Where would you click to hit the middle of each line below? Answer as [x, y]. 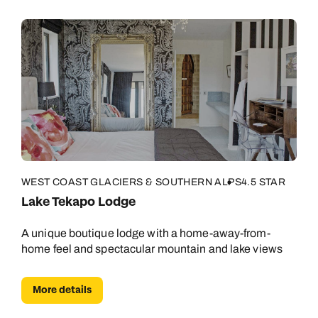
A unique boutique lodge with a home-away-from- [146, 233]
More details [62, 290]
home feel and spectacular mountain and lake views [152, 249]
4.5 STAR [264, 182]
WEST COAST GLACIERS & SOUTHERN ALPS [131, 182]
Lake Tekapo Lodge [78, 202]
